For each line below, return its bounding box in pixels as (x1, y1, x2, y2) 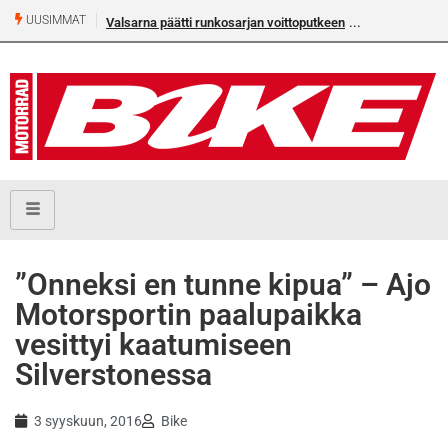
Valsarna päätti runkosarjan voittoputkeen (106, 15, 345, 30)
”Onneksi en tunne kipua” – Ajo (15, 267, 431, 303)
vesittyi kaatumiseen (15, 327, 292, 363)
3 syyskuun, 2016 (34, 413, 142, 430)
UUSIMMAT (23, 13, 86, 28)
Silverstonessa (15, 357, 212, 393)
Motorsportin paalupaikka (15, 297, 362, 333)
